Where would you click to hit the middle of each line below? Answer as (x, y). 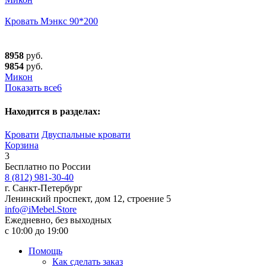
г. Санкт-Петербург (44, 188)
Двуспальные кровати (86, 134)
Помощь (45, 251)
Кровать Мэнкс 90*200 (51, 21)
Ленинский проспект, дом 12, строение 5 (88, 198)
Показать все (31, 88)
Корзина (22, 145)
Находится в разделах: (53, 111)
